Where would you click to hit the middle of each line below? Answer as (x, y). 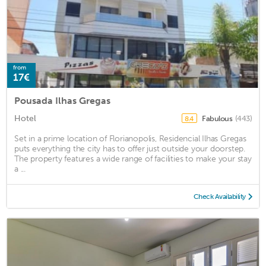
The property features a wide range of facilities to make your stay (133, 159)
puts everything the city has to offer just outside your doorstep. (130, 149)
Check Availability (219, 197)
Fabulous (218, 119)
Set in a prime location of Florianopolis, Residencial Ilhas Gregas (130, 139)
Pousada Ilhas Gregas (62, 101)
